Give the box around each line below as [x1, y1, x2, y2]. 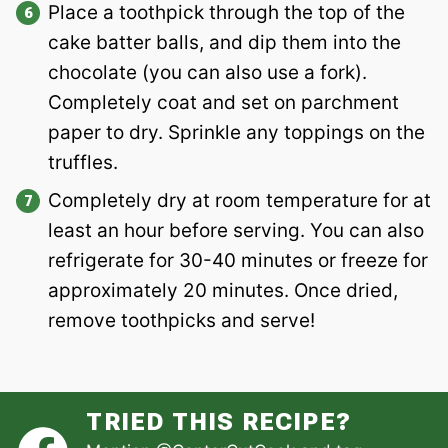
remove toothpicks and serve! [48, 309, 315, 333]
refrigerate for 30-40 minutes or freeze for [48, 249, 428, 273]
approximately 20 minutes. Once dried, [48, 279, 398, 303]
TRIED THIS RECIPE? [86, 408, 351, 437]
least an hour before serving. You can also [48, 219, 424, 243]
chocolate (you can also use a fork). [48, 61, 367, 85]
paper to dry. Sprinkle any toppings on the [48, 121, 425, 145]
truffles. [48, 151, 118, 175]
